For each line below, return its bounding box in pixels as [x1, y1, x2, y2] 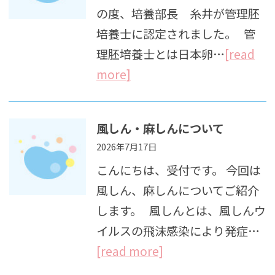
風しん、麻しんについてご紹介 [96, 181, 259, 199]
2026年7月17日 [96, 139, 157, 153]
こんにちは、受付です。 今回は [96, 161, 261, 179]
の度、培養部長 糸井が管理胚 [96, 4, 260, 22]
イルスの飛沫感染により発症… [96, 222, 260, 239]
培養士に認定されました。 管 [96, 25, 255, 42]
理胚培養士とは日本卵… [96, 45, 225, 63]
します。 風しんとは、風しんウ [96, 201, 266, 219]
